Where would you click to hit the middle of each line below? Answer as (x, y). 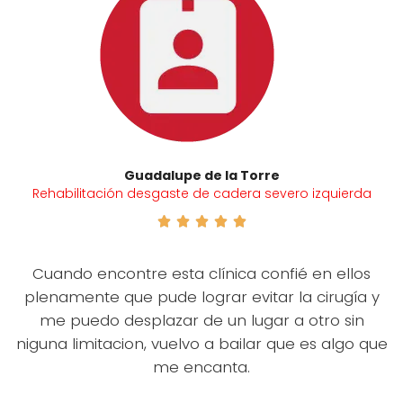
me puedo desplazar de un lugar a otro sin (201, 320)
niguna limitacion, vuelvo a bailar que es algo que (201, 343)
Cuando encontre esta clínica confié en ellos (201, 273)
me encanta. (201, 367)
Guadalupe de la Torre (201, 175)
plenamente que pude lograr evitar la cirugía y (201, 296)
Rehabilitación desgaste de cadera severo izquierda (201, 193)
